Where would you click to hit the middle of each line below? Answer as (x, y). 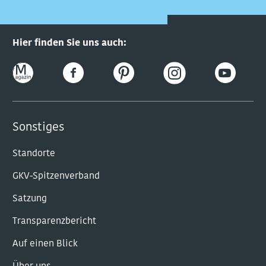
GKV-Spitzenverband (56, 176)
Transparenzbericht (54, 221)
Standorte (34, 154)
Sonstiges (38, 128)
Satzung (30, 199)
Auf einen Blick (45, 244)
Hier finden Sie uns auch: (69, 43)
